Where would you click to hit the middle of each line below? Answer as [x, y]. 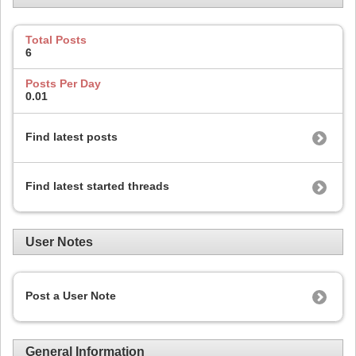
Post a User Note [71, 296]
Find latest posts [72, 136]
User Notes [59, 242]
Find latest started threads [97, 186]
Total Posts [56, 39]
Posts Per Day [63, 84]
